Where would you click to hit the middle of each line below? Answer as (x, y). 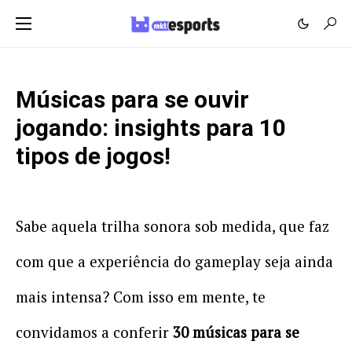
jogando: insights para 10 (151, 128)
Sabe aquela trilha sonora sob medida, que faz (172, 226)
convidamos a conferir (94, 332)
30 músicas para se (236, 332)
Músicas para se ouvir (132, 99)
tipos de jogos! (93, 156)
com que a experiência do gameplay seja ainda (174, 261)
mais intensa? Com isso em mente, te (141, 297)
